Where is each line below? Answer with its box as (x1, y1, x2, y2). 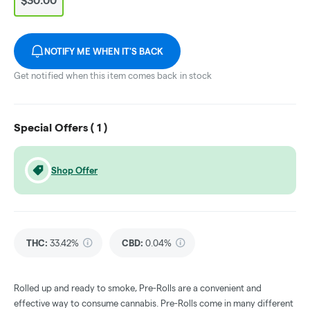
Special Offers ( (14, 122, 97, 134)
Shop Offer (51, 165, 98, 176)
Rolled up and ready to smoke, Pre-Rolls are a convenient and (14, 283, 262, 293)
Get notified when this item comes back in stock (14, 71, 212, 81)
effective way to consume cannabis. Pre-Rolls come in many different (14, 298, 293, 309)
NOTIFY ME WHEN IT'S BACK (44, 46, 164, 57)
